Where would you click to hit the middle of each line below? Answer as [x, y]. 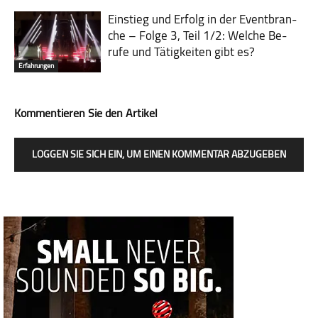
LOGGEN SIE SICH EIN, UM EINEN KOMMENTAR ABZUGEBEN [159, 154]
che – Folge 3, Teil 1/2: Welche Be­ [198, 35]
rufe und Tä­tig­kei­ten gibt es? [182, 52]
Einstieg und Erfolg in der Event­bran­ [203, 19]
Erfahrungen [36, 65]
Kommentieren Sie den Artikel [86, 113]
